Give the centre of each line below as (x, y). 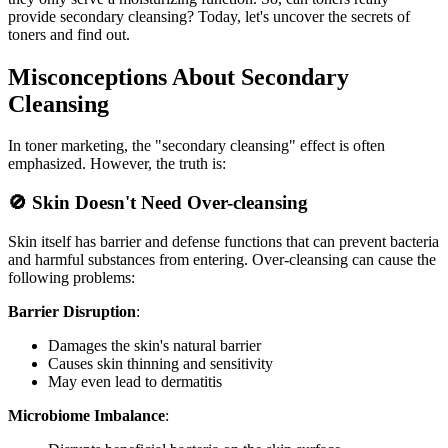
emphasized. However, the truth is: (117, 164)
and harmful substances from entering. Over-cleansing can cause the (222, 259)
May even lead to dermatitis (135, 381)
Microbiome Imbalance (86, 415)
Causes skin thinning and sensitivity (160, 363)
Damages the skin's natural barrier (154, 345)
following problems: (71, 277)
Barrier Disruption (72, 311)
